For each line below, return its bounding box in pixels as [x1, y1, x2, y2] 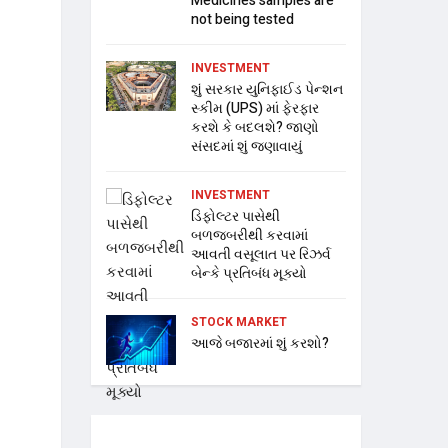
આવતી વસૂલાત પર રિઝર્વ [191, 244, 331, 266]
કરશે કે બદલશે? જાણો [191, 117, 319, 139]
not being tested [191, 9, 294, 31]
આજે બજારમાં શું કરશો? [191, 333, 329, 355]
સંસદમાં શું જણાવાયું [191, 136, 302, 158]
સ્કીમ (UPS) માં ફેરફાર [191, 98, 319, 120]
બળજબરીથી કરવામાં [191, 225, 308, 247]
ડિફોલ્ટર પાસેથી [191, 206, 280, 228]
